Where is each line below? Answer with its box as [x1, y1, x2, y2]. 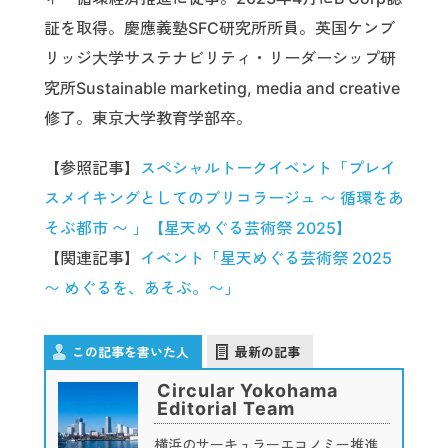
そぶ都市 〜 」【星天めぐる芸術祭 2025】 [44, 218, 352, 239]
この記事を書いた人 [72, 344, 189, 361]
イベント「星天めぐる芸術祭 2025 [140, 248, 392, 269]
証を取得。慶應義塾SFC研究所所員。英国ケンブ [44, 17, 395, 38]
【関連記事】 [44, 248, 140, 269]
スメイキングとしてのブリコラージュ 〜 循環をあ [44, 188, 404, 209]
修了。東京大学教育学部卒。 [44, 107, 252, 128]
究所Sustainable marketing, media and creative [44, 77, 400, 98]
